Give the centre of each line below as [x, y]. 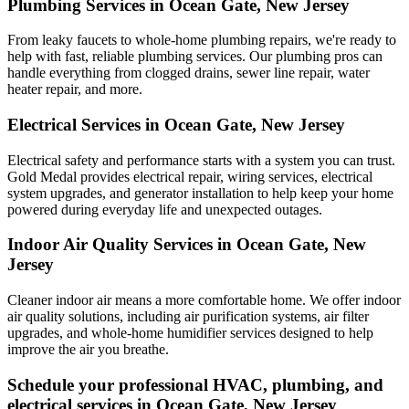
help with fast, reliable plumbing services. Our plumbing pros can [195, 57]
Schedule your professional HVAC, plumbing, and [195, 384]
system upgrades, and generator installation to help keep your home [200, 193]
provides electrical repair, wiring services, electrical [225, 176]
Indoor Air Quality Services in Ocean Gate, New [187, 245]
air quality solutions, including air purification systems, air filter [188, 317]
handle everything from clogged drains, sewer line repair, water [189, 73]
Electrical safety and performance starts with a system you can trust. [201, 160]
